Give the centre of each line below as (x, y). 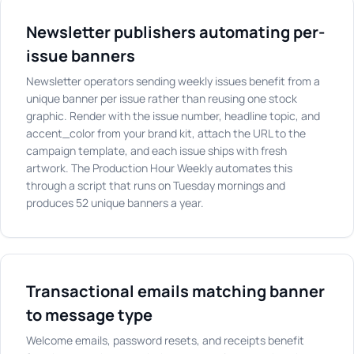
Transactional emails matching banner (175, 291)
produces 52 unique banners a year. (115, 203)
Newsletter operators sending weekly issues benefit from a (173, 81)
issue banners (81, 56)
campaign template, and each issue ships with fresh (156, 151)
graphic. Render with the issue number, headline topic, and (173, 116)
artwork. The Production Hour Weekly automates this (159, 168)
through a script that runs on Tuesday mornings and (156, 185)
